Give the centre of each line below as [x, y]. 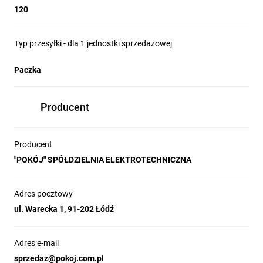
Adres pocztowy [43, 194]
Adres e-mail [36, 243]
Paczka [28, 70]
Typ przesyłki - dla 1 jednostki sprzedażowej [93, 43]
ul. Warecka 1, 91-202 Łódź [64, 209]
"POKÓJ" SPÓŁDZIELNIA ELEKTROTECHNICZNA [103, 160]
